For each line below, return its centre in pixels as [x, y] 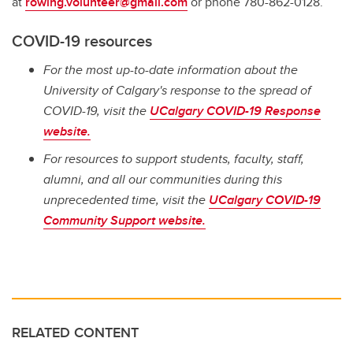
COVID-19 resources [82, 41]
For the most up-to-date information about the [171, 70]
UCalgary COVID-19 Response [235, 111]
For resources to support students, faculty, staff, [174, 158]
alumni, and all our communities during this [163, 179]
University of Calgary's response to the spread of [177, 91]
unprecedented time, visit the [126, 199]
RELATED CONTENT [75, 332]
